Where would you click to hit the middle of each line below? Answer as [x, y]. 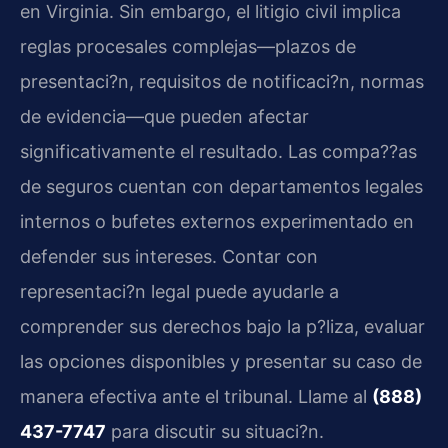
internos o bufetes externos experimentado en [217, 221]
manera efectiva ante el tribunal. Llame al [196, 396]
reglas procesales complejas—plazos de [188, 46]
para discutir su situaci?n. [215, 431]
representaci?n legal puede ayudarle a [179, 291]
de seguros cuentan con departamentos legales [221, 186]
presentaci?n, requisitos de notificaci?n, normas [222, 81]
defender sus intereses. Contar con [169, 256]
